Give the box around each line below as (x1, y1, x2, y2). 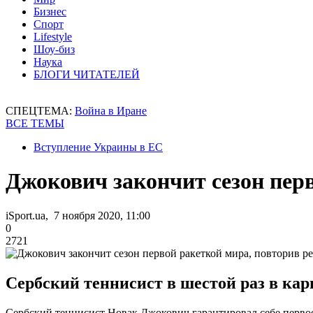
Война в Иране (75, 105, 147, 117)
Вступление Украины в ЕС (34, 141, 163, 153)
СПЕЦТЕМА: (6, 105, 75, 117)
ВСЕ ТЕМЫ (6, 117, 64, 129)
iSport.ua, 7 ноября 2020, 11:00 (6, 209, 150, 221)
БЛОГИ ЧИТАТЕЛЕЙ (34, 68, 140, 80)
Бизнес (34, 6, 66, 17)
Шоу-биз (34, 43, 75, 55)
